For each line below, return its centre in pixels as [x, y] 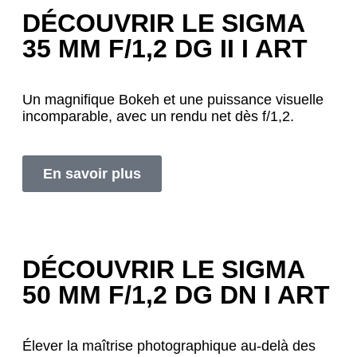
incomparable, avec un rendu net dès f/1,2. [158, 117]
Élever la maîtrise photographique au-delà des [169, 346]
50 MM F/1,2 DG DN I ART [176, 295]
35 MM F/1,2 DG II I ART [165, 49]
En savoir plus [92, 174]
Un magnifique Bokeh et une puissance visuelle [173, 100]
